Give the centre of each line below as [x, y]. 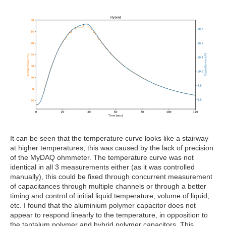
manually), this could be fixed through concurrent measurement [111, 177]
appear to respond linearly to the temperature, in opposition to [109, 215]
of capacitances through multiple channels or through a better [108, 186]
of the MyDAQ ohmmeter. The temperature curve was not [102, 158]
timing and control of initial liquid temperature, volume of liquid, [110, 196]
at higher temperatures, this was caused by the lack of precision [112, 148]
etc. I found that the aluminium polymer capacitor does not [103, 206]
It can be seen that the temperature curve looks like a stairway [109, 138]
